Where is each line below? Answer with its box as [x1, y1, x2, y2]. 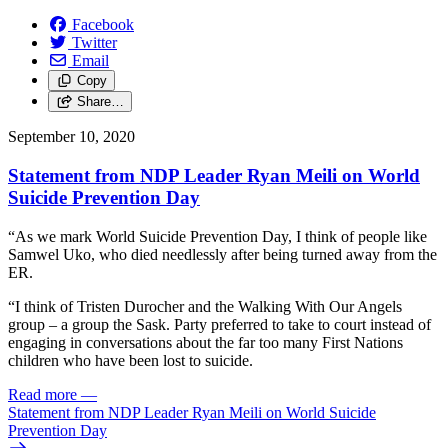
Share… [76, 94, 124, 110]
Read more [8, 385, 77, 403]
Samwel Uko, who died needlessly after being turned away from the [8, 245, 437, 263]
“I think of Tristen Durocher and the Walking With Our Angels [8, 297, 402, 315]
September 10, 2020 [8, 128, 135, 146]
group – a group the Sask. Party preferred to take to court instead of [8, 315, 431, 333]
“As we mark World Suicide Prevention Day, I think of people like [8, 227, 427, 245]
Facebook [72, 16, 134, 34]
